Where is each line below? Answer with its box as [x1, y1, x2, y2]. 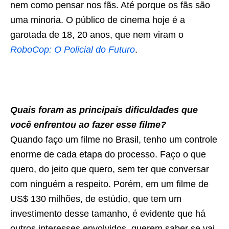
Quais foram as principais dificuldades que [10, 105, 198, 116]
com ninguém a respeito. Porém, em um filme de [10, 179, 209, 190]
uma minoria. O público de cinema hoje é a [10, 15, 185, 26]
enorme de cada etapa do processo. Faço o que [10, 149, 206, 160]
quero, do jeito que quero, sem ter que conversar [10, 164, 209, 175]
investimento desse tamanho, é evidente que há [10, 209, 205, 219]
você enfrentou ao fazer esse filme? [10, 120, 166, 130]
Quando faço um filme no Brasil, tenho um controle [10, 134, 217, 145]
